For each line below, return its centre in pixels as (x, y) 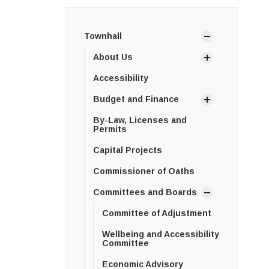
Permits (110, 129)
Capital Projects (127, 150)
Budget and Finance (136, 99)
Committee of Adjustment (156, 213)
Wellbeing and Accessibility (160, 234)
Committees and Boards (145, 192)
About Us (113, 57)
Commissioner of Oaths (144, 171)
